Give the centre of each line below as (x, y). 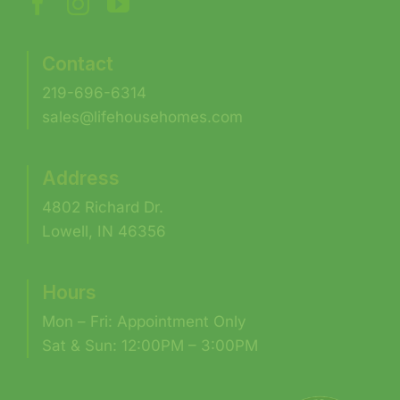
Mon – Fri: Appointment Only (144, 322)
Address (80, 179)
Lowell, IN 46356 (104, 232)
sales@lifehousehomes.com (142, 117)
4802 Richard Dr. (102, 208)
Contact (77, 64)
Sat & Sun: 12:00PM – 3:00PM (150, 346)
